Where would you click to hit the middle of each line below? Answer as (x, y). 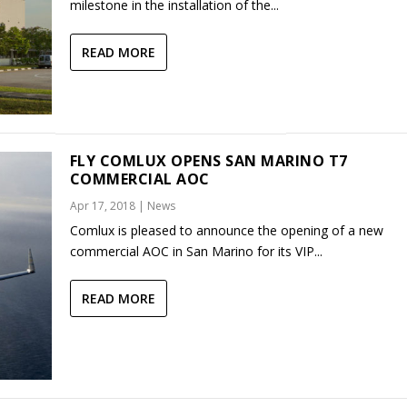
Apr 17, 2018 (102, 206)
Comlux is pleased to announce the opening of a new (226, 231)
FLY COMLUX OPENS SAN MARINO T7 (208, 161)
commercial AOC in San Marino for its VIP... (196, 252)
